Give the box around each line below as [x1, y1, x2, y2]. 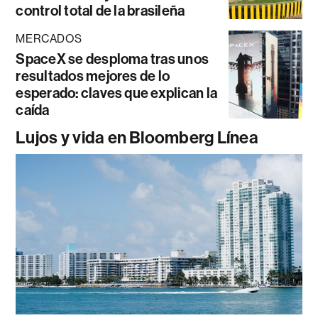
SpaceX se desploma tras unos [16, 50, 209, 68]
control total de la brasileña [16, 2, 185, 20]
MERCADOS [16, 32, 82, 46]
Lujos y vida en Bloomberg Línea [16, 128, 258, 148]
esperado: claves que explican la [16, 84, 218, 102]
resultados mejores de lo [16, 67, 170, 85]
